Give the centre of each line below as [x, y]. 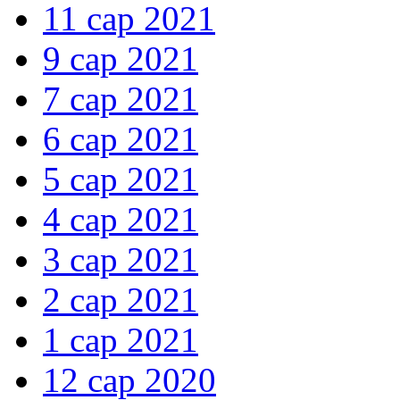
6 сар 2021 [121, 139]
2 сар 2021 [121, 300]
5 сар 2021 [121, 179]
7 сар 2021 [121, 99]
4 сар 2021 [121, 220]
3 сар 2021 [121, 260]
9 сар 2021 [121, 59]
